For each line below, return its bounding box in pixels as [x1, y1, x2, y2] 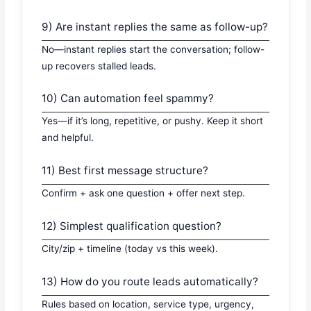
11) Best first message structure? [42, 164, 209, 178]
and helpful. [42, 132, 94, 144]
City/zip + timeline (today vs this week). [42, 243, 219, 255]
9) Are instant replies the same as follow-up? [42, 19, 269, 33]
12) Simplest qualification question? [42, 219, 222, 233]
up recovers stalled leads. [42, 60, 157, 72]
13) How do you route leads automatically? [42, 275, 259, 288]
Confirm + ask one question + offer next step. [42, 187, 246, 199]
